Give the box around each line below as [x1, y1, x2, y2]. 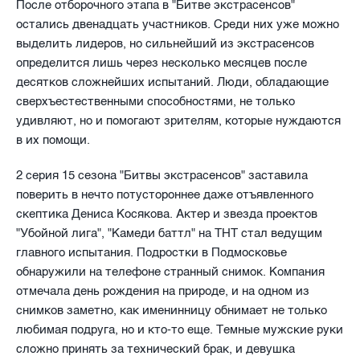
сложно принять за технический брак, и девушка [16, 341, 295, 356]
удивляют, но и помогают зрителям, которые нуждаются [16, 112, 341, 128]
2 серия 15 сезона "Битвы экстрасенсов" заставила [16, 167, 308, 182]
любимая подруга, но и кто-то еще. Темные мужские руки [16, 321, 343, 337]
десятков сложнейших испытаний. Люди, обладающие [16, 74, 329, 89]
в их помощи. [16, 132, 90, 147]
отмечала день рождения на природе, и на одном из [16, 283, 309, 298]
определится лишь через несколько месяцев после [16, 55, 307, 70]
